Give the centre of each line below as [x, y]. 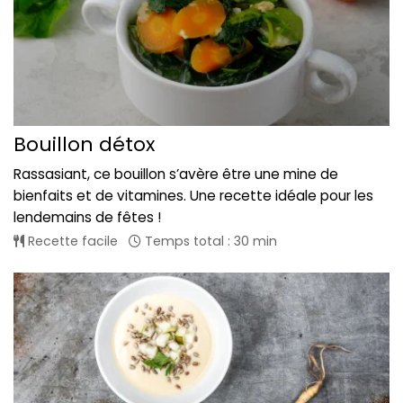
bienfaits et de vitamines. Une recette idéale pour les [193, 195]
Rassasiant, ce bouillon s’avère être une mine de [176, 174]
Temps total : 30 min [209, 241]
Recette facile [71, 241]
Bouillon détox [84, 144]
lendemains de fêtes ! [87, 217]
